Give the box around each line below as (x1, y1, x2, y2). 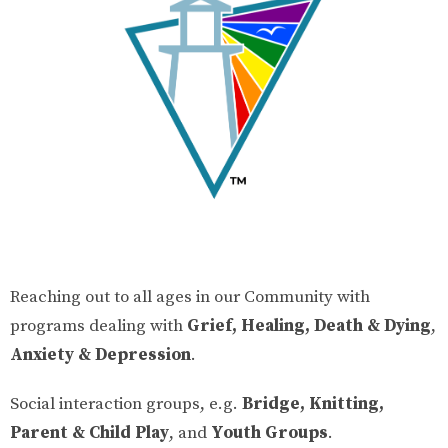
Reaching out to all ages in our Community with (10, 285, 370, 308)
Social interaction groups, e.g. (10, 392, 242, 415)
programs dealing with (10, 314, 187, 337)
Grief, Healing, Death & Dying (187, 314, 431, 337)
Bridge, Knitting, (242, 392, 384, 415)
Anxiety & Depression (10, 343, 191, 366)
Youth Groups (211, 421, 328, 444)
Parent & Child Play (10, 421, 169, 444)
